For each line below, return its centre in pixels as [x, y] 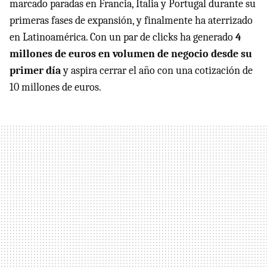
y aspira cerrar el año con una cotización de [157, 71]
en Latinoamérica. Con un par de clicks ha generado [122, 38]
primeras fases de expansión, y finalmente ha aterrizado [131, 21]
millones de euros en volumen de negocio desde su [131, 54]
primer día [35, 71]
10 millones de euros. [55, 88]
